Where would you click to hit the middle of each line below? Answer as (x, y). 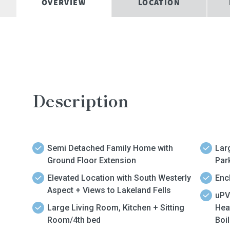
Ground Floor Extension (92, 160)
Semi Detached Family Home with (110, 148)
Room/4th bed (74, 220)
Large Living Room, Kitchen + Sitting (116, 207)
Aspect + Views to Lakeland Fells (109, 190)
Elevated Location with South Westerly (119, 178)
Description (81, 100)
